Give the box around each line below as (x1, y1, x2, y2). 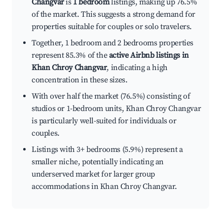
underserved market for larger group (32, 169, 155, 180)
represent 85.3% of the (32, 50, 109, 61)
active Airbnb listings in (109, 50, 189, 61)
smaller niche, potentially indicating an (32, 157, 164, 167)
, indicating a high (107, 63, 168, 73)
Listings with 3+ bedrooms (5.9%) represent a (32, 145, 183, 155)
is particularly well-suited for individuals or (32, 116, 177, 126)
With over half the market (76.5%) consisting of (32, 91, 190, 102)
